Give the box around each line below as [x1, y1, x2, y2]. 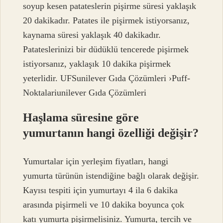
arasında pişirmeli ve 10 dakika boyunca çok [23, 199, 185, 210]
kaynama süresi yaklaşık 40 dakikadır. [23, 30, 161, 40]
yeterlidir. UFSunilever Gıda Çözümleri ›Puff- [23, 73, 191, 84]
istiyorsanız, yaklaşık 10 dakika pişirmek [23, 59, 171, 69]
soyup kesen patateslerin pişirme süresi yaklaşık [23, 1, 197, 11]
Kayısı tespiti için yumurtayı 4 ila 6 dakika [23, 185, 178, 195]
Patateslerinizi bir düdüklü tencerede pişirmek [23, 44, 189, 55]
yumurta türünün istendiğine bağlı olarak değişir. [23, 170, 200, 181]
